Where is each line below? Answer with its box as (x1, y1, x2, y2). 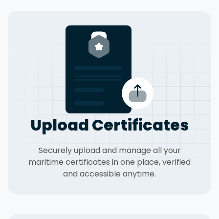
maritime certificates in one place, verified (28, 156, 191, 168)
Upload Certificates (30, 114, 189, 136)
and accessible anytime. (63, 168, 156, 179)
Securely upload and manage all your (38, 145, 181, 156)
